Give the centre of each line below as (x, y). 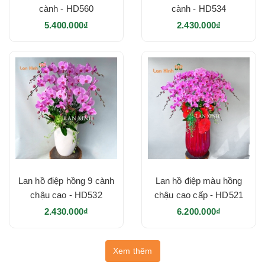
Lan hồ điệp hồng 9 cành (66, 180)
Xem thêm (132, 251)
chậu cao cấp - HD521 (199, 195)
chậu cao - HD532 (66, 195)
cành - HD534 (199, 8)
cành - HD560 (66, 8)
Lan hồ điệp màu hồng (199, 180)
